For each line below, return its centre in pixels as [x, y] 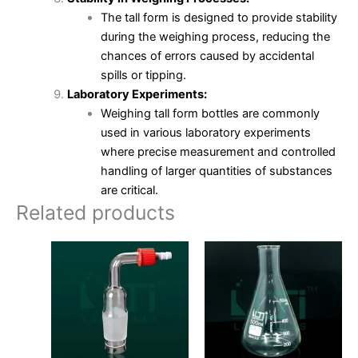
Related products [95, 212]
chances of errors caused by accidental [207, 56]
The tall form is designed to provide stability [219, 17]
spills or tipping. [143, 75]
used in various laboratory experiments [205, 132]
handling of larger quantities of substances [216, 171]
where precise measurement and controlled [218, 151]
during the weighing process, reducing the [215, 36]
